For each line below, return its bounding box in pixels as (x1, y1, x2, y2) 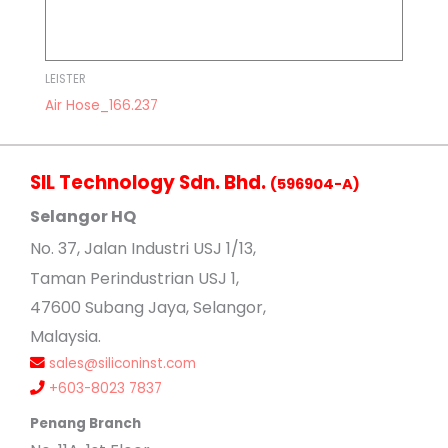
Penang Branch (30, 414, 141, 434)
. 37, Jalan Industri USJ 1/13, (51, 237, 256, 261)
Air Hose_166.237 (45, 96, 158, 116)
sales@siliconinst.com (49, 354, 196, 374)
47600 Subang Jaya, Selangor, (30, 296, 266, 320)
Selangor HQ (30, 205, 136, 229)
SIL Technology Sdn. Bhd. (30, 169, 270, 197)
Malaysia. (30, 325, 101, 349)
